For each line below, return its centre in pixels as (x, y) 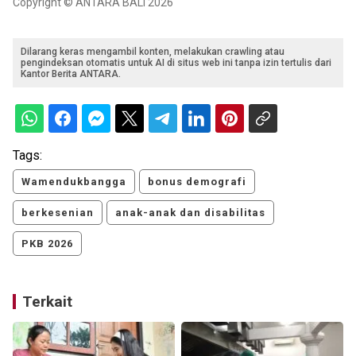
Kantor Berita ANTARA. (71, 74)
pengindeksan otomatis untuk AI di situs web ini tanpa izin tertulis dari (176, 63)
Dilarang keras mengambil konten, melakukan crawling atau (153, 52)
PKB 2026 (47, 244)
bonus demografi (197, 182)
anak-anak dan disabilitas (190, 213)
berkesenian (58, 213)
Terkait (47, 302)
